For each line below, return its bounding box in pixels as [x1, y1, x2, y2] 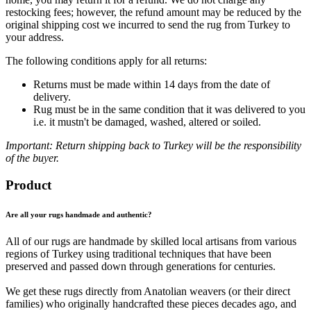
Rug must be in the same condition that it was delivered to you [33, 103, 305, 115]
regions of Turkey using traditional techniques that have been [6, 248, 271, 260]
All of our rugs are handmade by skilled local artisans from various [6, 235, 296, 248]
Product [6, 177, 51, 192]
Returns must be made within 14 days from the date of [33, 78, 270, 90]
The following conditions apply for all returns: [6, 54, 207, 67]
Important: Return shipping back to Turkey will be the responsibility [6, 139, 301, 151]
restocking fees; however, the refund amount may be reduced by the [6, 6, 301, 18]
